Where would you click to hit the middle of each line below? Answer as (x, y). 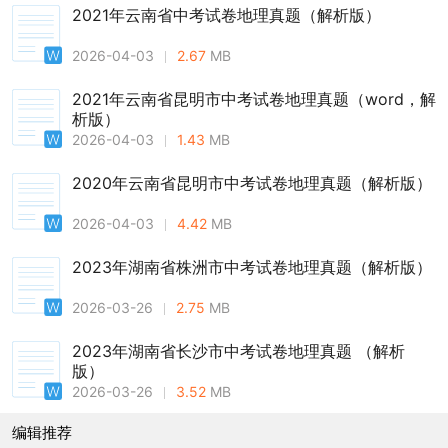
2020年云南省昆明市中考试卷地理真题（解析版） (252, 182)
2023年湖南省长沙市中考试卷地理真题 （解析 (238, 350)
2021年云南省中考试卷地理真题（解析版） (226, 14)
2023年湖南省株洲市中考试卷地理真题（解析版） (252, 266)
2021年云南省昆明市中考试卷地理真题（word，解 (254, 98)
